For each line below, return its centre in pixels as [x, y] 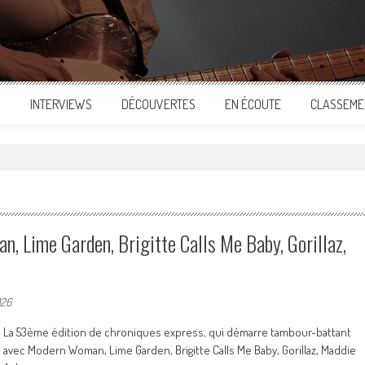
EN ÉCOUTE [253, 104]
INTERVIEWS [61, 104]
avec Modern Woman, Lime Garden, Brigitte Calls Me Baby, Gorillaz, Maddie [180, 350]
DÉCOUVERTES [158, 104]
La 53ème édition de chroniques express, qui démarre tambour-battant [177, 332]
